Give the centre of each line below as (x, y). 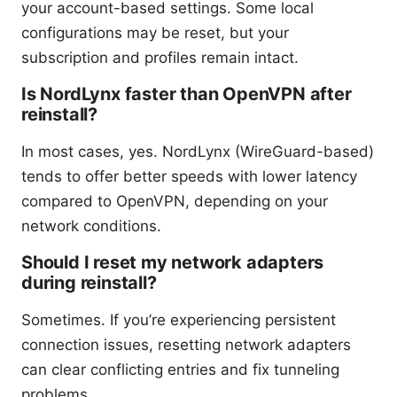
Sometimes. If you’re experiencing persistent (179, 320)
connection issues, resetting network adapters (186, 345)
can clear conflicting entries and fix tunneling (180, 370)
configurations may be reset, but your (155, 33)
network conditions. (91, 226)
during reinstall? (89, 283)
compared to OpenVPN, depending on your (175, 202)
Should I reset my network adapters (173, 263)
